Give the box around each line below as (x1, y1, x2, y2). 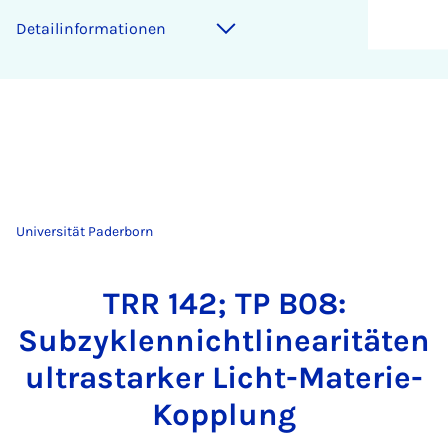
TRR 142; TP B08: (102, 285, 346, 322)
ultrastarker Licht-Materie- (25, 359, 423, 396)
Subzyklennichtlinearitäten (18, 322, 430, 359)
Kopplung (152, 396, 296, 433)
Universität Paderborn (16, 223, 153, 240)
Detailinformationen (16, 19, 166, 38)
